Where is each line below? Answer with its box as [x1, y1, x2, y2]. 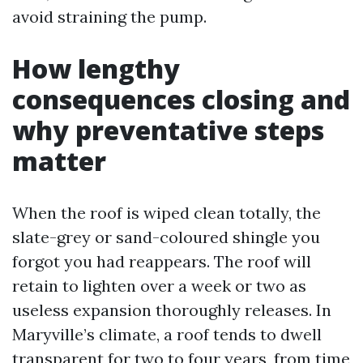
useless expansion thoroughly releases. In [12, 300, 331, 320]
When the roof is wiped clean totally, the [12, 203, 321, 223]
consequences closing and [12, 82, 350, 117]
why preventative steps [12, 113, 324, 147]
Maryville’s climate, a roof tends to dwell [12, 324, 322, 344]
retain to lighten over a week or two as [12, 275, 306, 296]
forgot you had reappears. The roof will [12, 251, 311, 271]
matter [12, 143, 106, 178]
